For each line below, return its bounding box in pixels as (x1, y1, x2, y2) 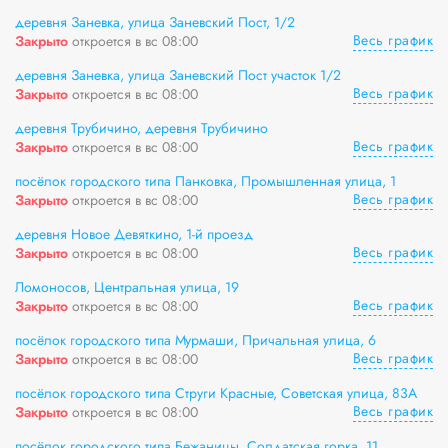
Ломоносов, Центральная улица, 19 (15, 277, 239, 297)
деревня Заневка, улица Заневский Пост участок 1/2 (15, 65, 341, 85)
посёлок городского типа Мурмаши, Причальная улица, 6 (15, 330, 376, 350)
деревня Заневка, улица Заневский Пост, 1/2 (15, 12, 295, 32)
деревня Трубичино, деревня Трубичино (15, 118, 268, 138)
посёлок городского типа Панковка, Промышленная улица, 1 (15, 171, 396, 191)
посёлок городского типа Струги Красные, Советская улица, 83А (15, 383, 417, 403)
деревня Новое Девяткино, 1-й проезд (15, 224, 253, 244)
